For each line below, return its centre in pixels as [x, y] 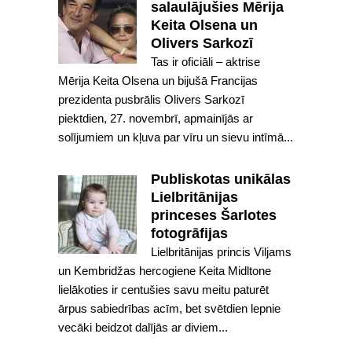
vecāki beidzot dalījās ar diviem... [143, 327]
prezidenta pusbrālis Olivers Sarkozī [151, 99]
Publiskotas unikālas [221, 179]
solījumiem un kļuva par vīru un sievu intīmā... [176, 137]
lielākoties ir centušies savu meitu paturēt [163, 290]
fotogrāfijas [189, 233]
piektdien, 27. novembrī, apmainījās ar [156, 118]
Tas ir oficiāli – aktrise [205, 62]
